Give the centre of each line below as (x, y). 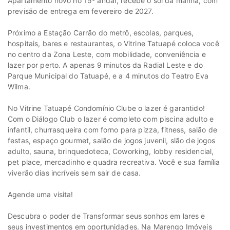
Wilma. (19, 87)
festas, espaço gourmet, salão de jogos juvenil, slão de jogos (112, 141)
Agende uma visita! (41, 195)
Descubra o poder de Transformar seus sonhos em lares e (107, 216)
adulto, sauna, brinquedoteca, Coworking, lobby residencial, (111, 151)
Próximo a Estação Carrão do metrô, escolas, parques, (101, 33)
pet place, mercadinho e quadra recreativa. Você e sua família (114, 162)
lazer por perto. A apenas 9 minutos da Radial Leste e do (105, 65)
